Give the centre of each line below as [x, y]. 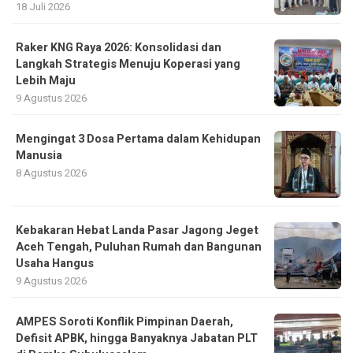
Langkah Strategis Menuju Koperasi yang [128, 64]
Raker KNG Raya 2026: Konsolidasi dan [119, 47]
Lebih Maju [46, 80]
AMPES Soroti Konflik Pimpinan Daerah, [124, 321]
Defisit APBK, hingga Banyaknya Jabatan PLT [137, 338]
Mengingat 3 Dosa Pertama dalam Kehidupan [138, 139]
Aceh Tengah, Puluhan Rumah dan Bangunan [139, 247]
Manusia [39, 155]
